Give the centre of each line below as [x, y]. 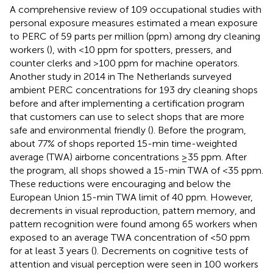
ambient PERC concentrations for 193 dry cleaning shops [134, 90]
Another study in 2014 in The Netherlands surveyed [121, 76]
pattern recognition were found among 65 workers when [133, 224]
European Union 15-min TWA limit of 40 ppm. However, [131, 197]
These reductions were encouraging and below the [120, 183]
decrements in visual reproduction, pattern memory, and [133, 210]
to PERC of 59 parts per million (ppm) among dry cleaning [135, 36]
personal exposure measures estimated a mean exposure [134, 23]
